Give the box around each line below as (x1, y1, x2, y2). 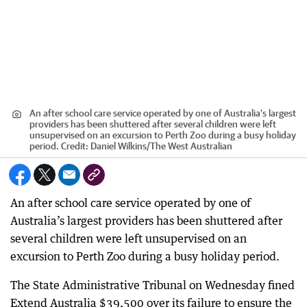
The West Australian (150, 140, 232, 151)
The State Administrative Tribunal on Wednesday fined (10, 278, 295, 292)
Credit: (59, 140, 90, 151)
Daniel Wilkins (90, 140, 147, 151)
